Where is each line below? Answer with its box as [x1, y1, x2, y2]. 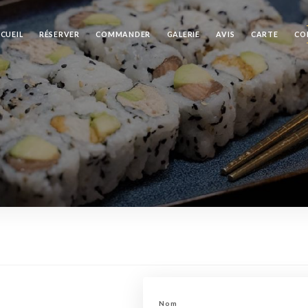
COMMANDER [96, 30, 151, 38]
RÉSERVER [38, 30, 80, 38]
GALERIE [166, 30, 200, 38]
